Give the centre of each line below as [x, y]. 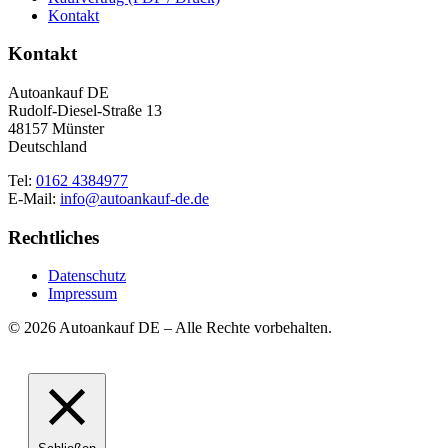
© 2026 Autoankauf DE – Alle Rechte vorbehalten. [170, 328]
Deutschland [47, 146]
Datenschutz [87, 276]
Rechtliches [53, 237]
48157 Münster [56, 128]
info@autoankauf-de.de [134, 198]
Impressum [82, 294]
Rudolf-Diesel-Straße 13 [85, 110]
